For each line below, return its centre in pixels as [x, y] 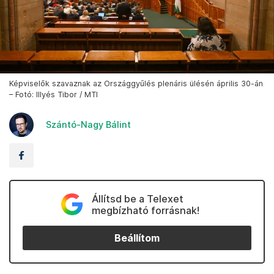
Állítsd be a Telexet [137, 199]
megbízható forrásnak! [145, 211]
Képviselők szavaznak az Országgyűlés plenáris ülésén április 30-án [136, 84]
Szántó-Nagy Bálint [88, 125]
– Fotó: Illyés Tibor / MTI [54, 95]
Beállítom [137, 238]
